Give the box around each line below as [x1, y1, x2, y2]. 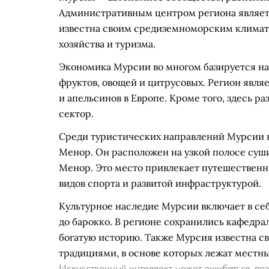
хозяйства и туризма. [59, 38, 156, 50]
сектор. [59, 107, 94, 119]
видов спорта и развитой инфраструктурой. [59, 177, 261, 189]
